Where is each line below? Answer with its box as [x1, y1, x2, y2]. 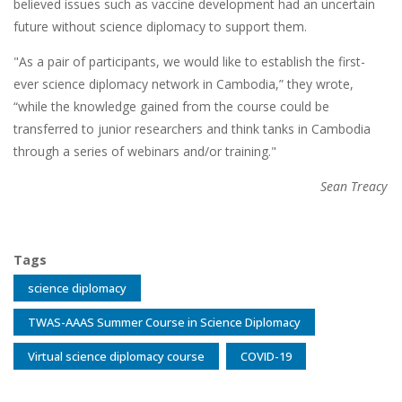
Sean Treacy [320, 177, 387, 195]
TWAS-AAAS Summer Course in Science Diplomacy [28, 313, 301, 330]
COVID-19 [240, 347, 292, 364]
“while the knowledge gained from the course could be [13, 97, 329, 115]
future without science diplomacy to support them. [13, 17, 307, 35]
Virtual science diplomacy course [28, 347, 205, 364]
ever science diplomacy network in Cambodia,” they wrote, [13, 74, 354, 92]
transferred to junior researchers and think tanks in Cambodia [13, 119, 371, 137]
